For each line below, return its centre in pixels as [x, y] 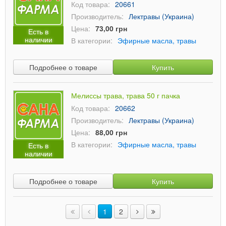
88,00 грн [111, 132]
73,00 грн [111, 28]
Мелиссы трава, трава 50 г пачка [126, 95]
